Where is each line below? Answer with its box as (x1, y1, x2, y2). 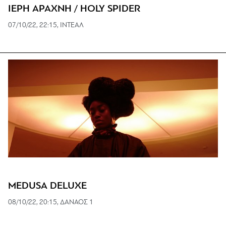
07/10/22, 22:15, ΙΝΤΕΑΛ (8, 22, 84, 30)
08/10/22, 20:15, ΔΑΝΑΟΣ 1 (8, 199, 93, 207)
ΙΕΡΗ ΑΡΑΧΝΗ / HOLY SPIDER (8, 4, 140, 15)
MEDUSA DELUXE (8, 181, 87, 192)
